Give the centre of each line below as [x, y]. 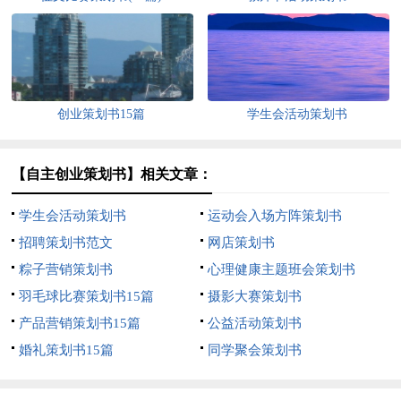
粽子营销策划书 [66, 269]
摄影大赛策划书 [254, 296]
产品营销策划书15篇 [80, 323]
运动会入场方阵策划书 [274, 215]
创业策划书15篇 [102, 114]
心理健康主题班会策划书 [281, 269]
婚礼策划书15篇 [67, 350]
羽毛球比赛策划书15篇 [87, 296]
